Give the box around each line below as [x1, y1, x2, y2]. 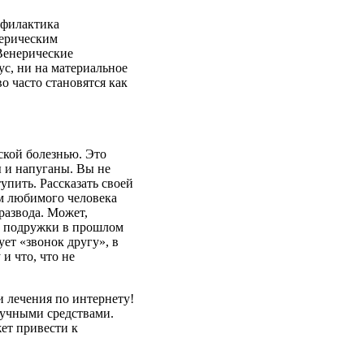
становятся [45, 75, 106, 89]
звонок [26, 234, 64, 249]
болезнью [26, 146, 79, 161]
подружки [3, 219, 59, 234]
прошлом [72, 219, 123, 234]
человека [67, 190, 117, 205]
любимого [7, 190, 64, 205]
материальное [51, 60, 128, 75]
